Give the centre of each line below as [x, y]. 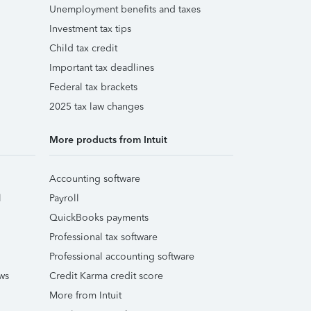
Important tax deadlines [102, 68]
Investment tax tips [90, 29]
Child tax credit [83, 48]
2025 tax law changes [96, 107]
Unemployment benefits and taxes [125, 9]
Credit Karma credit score [106, 276]
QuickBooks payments [99, 218]
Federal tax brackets [93, 87]
